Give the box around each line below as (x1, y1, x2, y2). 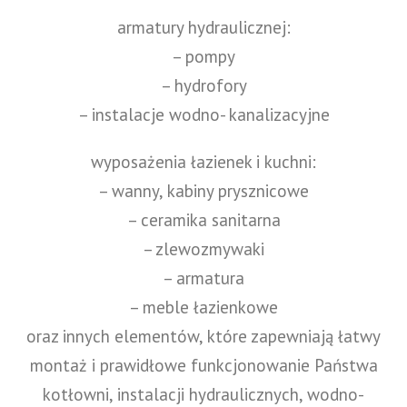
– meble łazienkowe (129, 295, 278, 318)
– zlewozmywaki (143, 237, 264, 260)
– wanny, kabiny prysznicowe (98, 179, 309, 202)
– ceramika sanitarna (126, 208, 281, 231)
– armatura (163, 266, 244, 289)
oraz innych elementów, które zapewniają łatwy (26, 324, 381, 347)
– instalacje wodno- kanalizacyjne (77, 103, 330, 125)
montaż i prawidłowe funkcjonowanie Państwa (29, 353, 378, 376)
